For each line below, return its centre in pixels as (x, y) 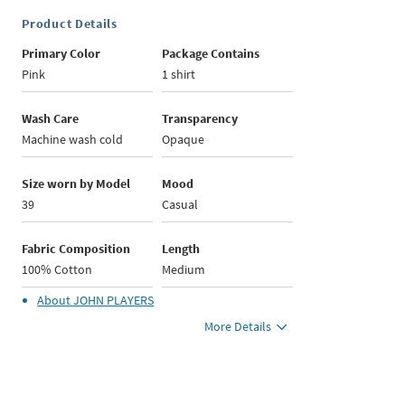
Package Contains (211, 54)
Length (181, 249)
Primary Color (61, 54)
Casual (180, 205)
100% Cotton (57, 270)
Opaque (184, 140)
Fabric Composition (76, 249)
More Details (238, 327)
